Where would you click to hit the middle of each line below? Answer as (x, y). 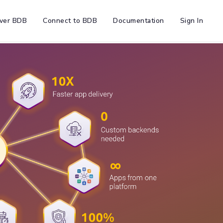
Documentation (139, 21)
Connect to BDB (70, 21)
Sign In (191, 21)
